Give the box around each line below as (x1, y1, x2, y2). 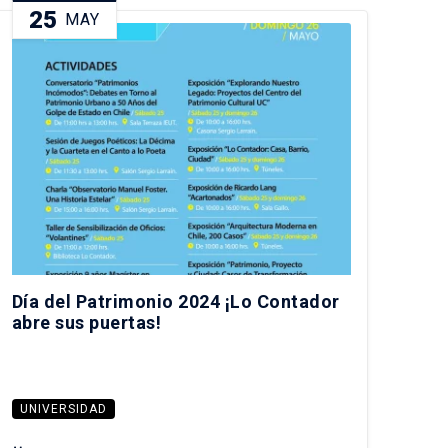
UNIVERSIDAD (19, 402, 107, 417)
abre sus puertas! (11, 312, 162, 334)
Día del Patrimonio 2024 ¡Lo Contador (11, 291, 340, 313)
